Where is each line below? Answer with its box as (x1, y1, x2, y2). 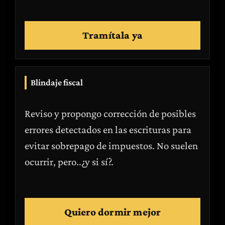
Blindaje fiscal (31, 77, 83, 87)
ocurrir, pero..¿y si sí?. (25, 156, 114, 168)
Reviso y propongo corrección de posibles (25, 107, 196, 120)
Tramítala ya (82, 29, 143, 41)
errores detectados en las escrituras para (25, 124, 191, 136)
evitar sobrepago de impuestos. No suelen (25, 140, 198, 152)
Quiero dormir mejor (64, 206, 161, 218)
